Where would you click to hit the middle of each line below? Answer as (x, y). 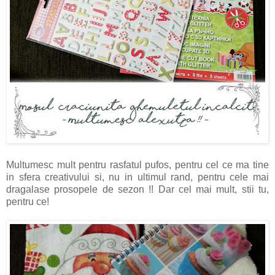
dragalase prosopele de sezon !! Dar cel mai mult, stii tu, (137, 190)
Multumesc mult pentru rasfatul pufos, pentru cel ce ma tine (137, 165)
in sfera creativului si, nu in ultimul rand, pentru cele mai (137, 177)
